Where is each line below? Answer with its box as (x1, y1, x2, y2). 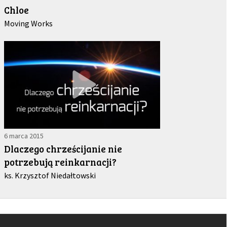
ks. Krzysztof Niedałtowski (4, 170, 96, 180)
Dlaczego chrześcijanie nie (4, 142, 122, 155)
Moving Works (4, 18, 53, 28)
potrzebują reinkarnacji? (4, 155, 117, 168)
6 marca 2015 (4, 131, 44, 140)
